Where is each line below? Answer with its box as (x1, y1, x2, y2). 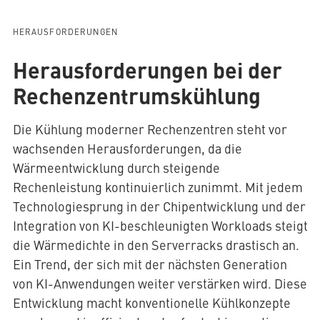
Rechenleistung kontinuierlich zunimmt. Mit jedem (12, 178, 303, 196)
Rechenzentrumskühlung (12, 79, 261, 111)
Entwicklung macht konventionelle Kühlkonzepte (12, 294, 291, 312)
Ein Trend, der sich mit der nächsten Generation (12, 255, 287, 274)
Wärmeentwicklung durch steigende (12, 159, 220, 177)
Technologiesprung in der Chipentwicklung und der (12, 197, 306, 216)
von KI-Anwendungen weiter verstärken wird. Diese (12, 274, 307, 293)
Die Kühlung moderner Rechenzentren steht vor (12, 120, 287, 139)
